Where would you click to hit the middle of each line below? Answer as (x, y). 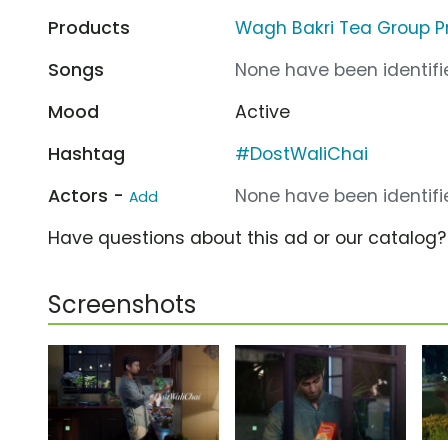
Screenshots (122, 304)
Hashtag (86, 153)
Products (89, 27)
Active (263, 111)
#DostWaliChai (302, 153)
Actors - (88, 195)
